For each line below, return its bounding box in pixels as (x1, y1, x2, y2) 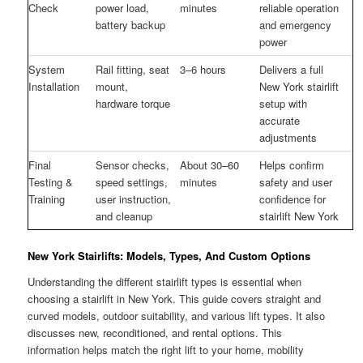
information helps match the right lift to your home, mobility (28, 341, 305, 357)
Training (28, 190, 66, 207)
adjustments (259, 129, 318, 145)
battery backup (96, 16, 166, 32)
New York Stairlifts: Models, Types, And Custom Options (28, 248, 311, 264)
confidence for (259, 190, 327, 207)
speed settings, (96, 173, 169, 190)
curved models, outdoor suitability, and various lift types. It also (28, 307, 326, 323)
